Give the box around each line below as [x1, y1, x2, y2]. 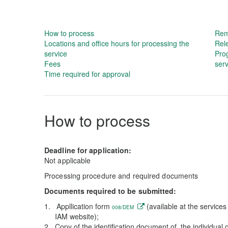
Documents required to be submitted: [44, 186, 177, 196]
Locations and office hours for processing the [44, 38, 189, 48]
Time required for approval [44, 69, 130, 79]
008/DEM [112, 204, 135, 211]
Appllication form [56, 201, 112, 211]
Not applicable [44, 155, 91, 165]
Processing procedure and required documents [44, 170, 198, 181]
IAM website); [55, 211, 99, 221]
